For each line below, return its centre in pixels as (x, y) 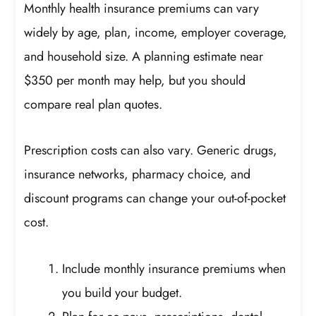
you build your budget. (122, 292)
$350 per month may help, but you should (135, 80)
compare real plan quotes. (93, 104)
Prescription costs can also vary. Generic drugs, (151, 151)
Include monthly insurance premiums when (174, 268)
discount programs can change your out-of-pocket (155, 199)
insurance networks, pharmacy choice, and (138, 175)
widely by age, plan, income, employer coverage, (156, 32)
